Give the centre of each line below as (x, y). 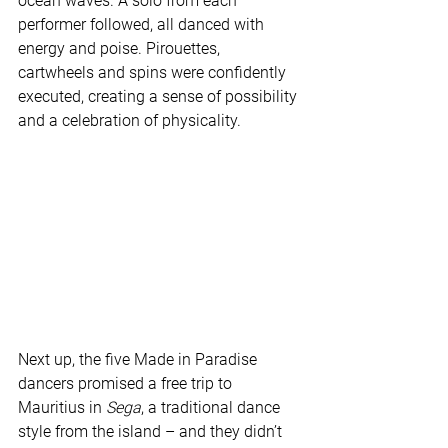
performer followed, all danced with (143, 25)
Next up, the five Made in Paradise (139, 359)
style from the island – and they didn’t (152, 431)
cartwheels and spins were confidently (154, 73)
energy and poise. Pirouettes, (121, 49)
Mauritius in (62, 407)
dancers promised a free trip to (127, 383)
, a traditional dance (212, 407)
